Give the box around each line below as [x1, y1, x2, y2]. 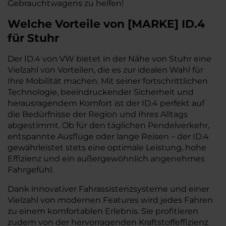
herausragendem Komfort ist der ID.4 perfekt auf [8, 98, 204, 108]
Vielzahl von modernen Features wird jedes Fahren [8, 195, 213, 205]
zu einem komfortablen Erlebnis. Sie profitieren [8, 206, 198, 216]
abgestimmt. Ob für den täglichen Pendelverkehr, [8, 121, 209, 130]
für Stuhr [8, 31, 59, 45]
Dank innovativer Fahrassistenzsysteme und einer [8, 184, 209, 194]
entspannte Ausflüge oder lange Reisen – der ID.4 [8, 132, 209, 141]
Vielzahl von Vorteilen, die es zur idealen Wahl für [8, 65, 203, 75]
